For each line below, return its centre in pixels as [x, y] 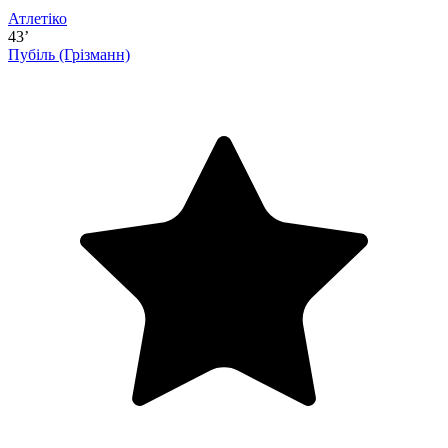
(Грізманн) [94, 55]
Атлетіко [37, 19]
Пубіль [33, 55]
